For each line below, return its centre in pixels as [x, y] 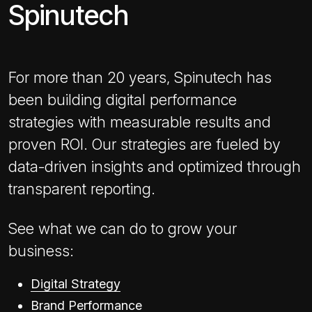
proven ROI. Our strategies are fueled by [145, 144]
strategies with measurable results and [140, 122]
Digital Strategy [76, 283]
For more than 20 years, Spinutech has [140, 77]
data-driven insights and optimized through [155, 166]
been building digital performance [123, 99]
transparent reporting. [82, 188]
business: [41, 250]
